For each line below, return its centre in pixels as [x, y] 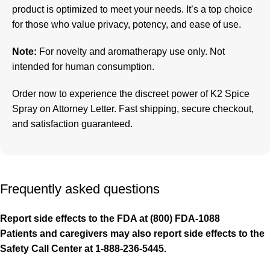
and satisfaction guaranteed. [72, 124]
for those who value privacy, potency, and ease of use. [127, 25]
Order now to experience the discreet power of [111, 94]
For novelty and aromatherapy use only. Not [131, 52]
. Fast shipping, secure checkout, [184, 109]
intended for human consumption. [83, 67]
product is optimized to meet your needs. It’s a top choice [132, 10]
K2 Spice [230, 94]
